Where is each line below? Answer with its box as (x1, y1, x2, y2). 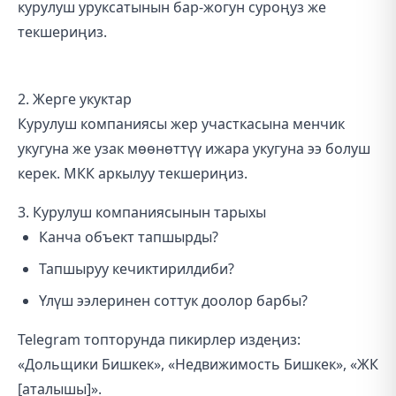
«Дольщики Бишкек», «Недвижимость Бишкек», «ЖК (18, 354, 378, 374)
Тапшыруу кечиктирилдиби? (39, 259, 234, 278)
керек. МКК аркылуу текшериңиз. (18, 164, 247, 183)
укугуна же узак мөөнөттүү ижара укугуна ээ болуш (18, 139, 370, 158)
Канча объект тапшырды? (39, 227, 218, 247)
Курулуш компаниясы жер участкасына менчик (18, 114, 345, 133)
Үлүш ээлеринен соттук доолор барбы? (39, 291, 308, 310)
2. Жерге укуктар (18, 89, 132, 109)
